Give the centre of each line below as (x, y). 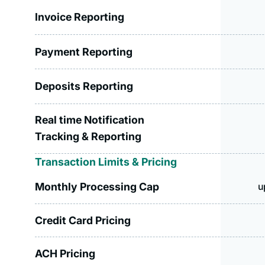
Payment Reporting (84, 51)
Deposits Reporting (84, 86)
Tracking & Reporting (88, 137)
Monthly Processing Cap (97, 186)
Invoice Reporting (80, 17)
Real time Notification (90, 120)
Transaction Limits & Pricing (106, 162)
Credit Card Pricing (83, 220)
